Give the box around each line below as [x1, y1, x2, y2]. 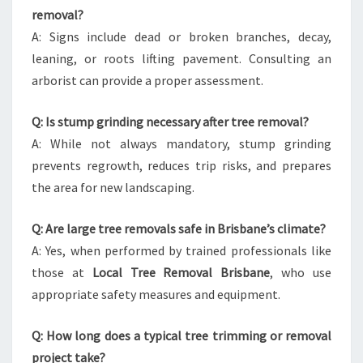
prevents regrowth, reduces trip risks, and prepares [32, 157, 331, 173]
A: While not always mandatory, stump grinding [32, 135, 331, 152]
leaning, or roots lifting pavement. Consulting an [32, 50, 331, 66]
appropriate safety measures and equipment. [32, 286, 280, 302]
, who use [270, 264, 332, 280]
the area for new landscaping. [32, 179, 194, 195]
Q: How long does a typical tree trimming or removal [32, 327, 331, 344]
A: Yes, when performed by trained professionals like [32, 242, 331, 258]
